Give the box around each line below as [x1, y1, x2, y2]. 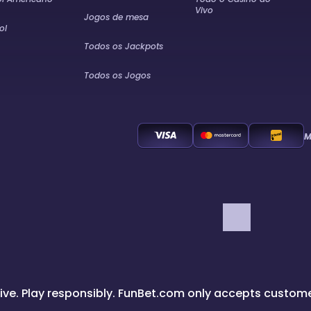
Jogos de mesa [84, 11, 149, 23]
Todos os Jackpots [84, 40, 164, 52]
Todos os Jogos [84, 69, 151, 81]
